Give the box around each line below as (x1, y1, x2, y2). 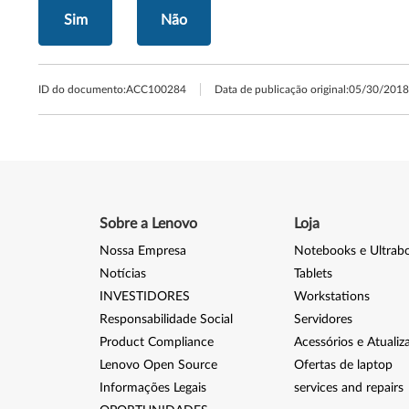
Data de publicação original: (215, 84, 349, 95)
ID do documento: (38, 84, 126, 95)
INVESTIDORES (99, 290, 190, 303)
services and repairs (293, 382, 404, 394)
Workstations (293, 290, 370, 303)
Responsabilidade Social (99, 313, 233, 326)
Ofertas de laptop (293, 359, 393, 372)
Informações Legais (99, 382, 206, 394)
